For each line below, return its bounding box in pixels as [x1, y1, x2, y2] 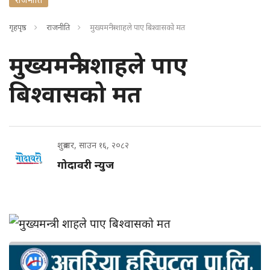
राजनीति [46, 22, 70, 33]
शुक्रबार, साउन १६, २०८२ [57, 139, 129, 151]
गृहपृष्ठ [9, 22, 27, 33]
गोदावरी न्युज [57, 157, 114, 172]
